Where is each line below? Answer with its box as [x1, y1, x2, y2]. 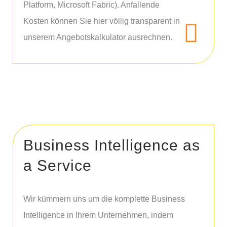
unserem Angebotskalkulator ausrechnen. [23, 33, 172, 42]
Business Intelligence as [23, 137, 200, 154]
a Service [23, 157, 92, 174]
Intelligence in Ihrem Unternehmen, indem [23, 211, 173, 219]
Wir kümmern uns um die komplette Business [23, 195, 185, 203]
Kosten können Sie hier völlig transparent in [23, 17, 180, 25]
